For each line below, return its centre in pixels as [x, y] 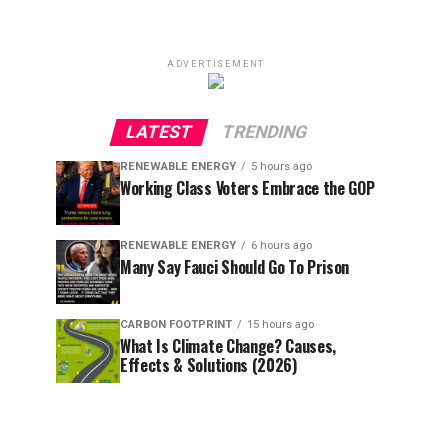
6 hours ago [281, 245]
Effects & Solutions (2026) [208, 365]
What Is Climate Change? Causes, [228, 346]
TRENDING [264, 132]
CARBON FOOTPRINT [176, 324]
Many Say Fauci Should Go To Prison [235, 267]
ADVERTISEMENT [216, 64]
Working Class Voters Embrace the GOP [247, 188]
